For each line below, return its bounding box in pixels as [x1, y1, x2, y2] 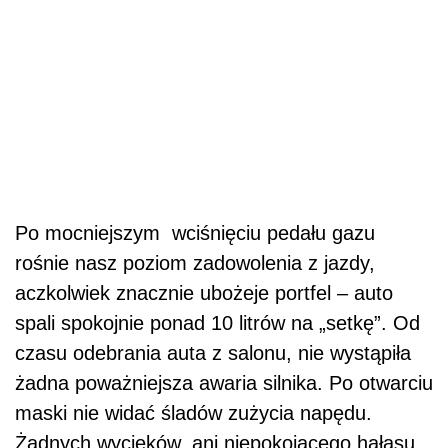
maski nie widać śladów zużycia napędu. [15, 402, 372, 425]
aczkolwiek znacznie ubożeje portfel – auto [15, 282, 393, 305]
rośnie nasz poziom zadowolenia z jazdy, [15, 252, 375, 275]
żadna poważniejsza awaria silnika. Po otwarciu [15, 372, 433, 395]
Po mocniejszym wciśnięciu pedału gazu [15, 222, 375, 245]
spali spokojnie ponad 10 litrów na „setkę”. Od [15, 312, 420, 335]
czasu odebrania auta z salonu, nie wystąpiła [15, 342, 411, 365]
